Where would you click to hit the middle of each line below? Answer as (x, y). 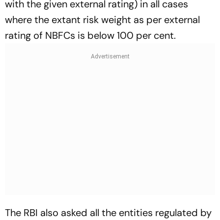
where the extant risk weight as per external (102, 20)
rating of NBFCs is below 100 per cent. (90, 35)
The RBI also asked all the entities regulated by (108, 213)
